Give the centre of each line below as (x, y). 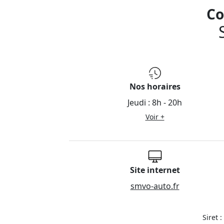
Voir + (155, 117)
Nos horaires (155, 87)
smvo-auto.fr (155, 186)
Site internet (155, 170)
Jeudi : (140, 103)
